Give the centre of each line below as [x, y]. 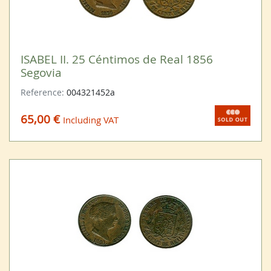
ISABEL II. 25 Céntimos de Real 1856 [116, 59]
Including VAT [90, 119]
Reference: [43, 92]
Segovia [41, 73]
